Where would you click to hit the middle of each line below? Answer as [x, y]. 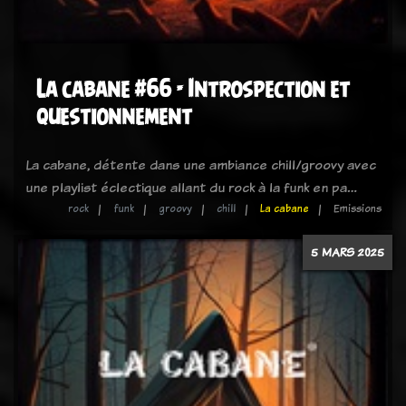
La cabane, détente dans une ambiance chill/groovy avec [201, 164]
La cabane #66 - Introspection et [193, 88]
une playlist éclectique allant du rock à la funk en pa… [191, 187]
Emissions [358, 208]
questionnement [114, 116]
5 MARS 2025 [348, 252]
